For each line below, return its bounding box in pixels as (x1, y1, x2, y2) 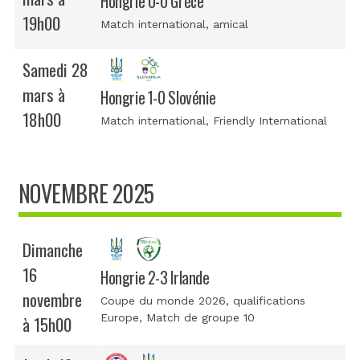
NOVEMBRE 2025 (18, 177, 154, 211)
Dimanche (22, 237, 83, 263)
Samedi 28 (22, 57, 88, 83)
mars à (22, 82, 65, 108)
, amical (206, 18, 248, 31)
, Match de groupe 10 (139, 311, 255, 325)
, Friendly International (206, 114, 327, 128)
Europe (100, 311, 139, 325)
